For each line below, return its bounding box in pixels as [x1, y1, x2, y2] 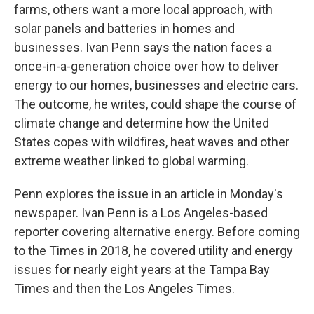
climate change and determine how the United [14, 116, 269, 130]
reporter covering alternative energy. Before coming [14, 224, 300, 239]
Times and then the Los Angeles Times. [14, 281, 235, 296]
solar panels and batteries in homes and [14, 21, 235, 36]
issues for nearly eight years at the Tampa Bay [14, 262, 270, 277]
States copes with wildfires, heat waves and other [14, 135, 289, 149]
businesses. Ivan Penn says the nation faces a [14, 40, 272, 55]
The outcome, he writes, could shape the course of [14, 97, 296, 111]
